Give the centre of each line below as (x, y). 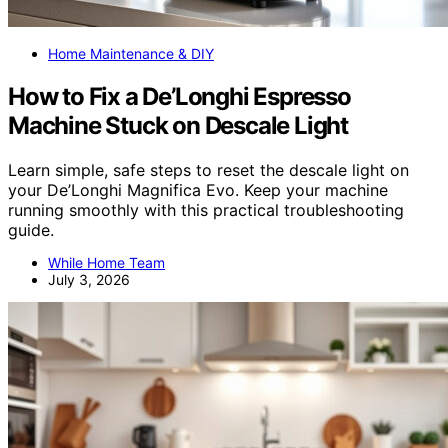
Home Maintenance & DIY (131, 53)
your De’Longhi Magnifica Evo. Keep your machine (198, 189)
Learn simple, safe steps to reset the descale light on (208, 169)
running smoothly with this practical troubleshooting (206, 209)
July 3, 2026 (89, 279)
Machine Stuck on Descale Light (178, 125)
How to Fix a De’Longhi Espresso (179, 96)
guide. (31, 229)
